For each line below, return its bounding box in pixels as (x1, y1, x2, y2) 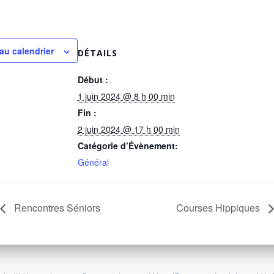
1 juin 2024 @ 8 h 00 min (77, 90, 175, 103)
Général (77, 156, 109, 169)
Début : (77, 73, 108, 86)
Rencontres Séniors (12, 201, 101, 215)
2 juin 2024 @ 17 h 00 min (77, 123, 180, 136)
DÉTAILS (77, 47, 117, 59)
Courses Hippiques (176, 201, 262, 215)
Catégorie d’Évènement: (77, 139, 178, 152)
